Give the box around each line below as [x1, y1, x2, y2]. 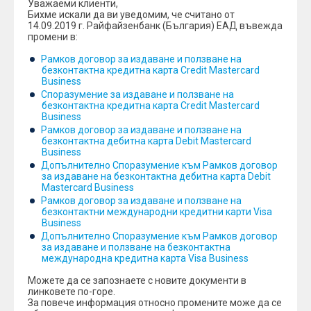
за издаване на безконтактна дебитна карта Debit [42, 171, 271, 182]
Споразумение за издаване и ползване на [41, 89, 234, 100]
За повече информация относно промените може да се [28, 297, 282, 308]
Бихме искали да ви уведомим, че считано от [28, 9, 235, 20]
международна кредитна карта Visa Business [42, 253, 249, 264]
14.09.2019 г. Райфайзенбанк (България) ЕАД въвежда [28, 20, 283, 31]
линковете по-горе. [28, 286, 115, 297]
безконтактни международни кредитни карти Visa [42, 206, 272, 217]
